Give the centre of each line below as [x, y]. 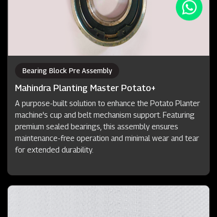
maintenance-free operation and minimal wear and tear [107, 138]
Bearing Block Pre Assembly [67, 70]
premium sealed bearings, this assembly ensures [97, 126]
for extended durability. [54, 150]
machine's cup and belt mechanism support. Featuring [105, 115]
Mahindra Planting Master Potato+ [85, 88]
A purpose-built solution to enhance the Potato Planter [108, 103]
